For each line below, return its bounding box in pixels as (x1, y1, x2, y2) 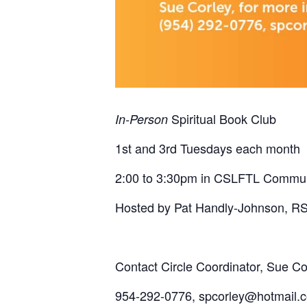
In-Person (115, 110, 168, 127)
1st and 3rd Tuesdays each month (115, 139, 300, 157)
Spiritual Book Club (168, 110, 276, 127)
